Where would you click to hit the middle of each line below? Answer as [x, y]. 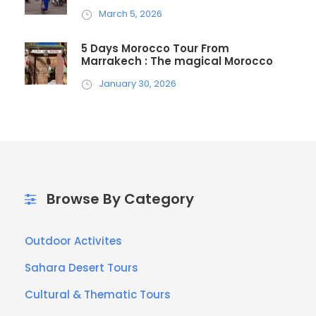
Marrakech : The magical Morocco [177, 61]
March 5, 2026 [130, 14]
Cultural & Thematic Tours [98, 295]
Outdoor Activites [73, 241]
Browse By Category [120, 199]
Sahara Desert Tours [81, 268]
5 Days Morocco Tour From [155, 49]
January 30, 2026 [138, 84]
